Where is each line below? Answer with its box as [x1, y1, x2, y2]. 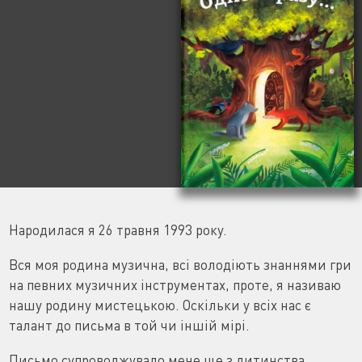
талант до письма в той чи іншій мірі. [8, 317, 250, 335]
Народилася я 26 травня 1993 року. [8, 221, 227, 239]
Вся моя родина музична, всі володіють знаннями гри [8, 256, 351, 274]
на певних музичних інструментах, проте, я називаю [8, 276, 341, 294]
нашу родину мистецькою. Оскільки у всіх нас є [8, 297, 311, 314]
